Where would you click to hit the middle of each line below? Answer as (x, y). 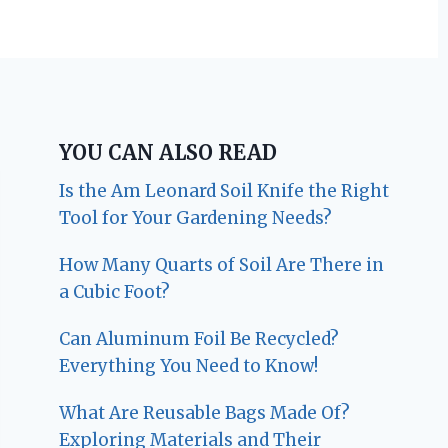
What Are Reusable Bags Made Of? (205, 413)
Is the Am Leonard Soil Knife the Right (224, 191)
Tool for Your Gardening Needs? (196, 218)
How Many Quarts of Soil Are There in (222, 265)
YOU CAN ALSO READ (168, 153)
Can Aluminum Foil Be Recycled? (199, 339)
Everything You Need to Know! (189, 366)
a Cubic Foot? (115, 292)
